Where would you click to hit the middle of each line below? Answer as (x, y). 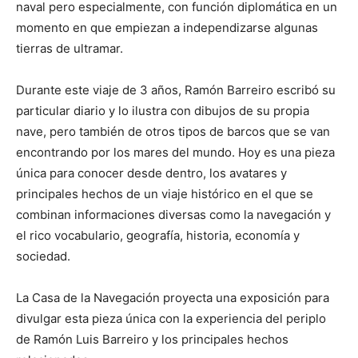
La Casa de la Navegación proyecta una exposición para (173, 297)
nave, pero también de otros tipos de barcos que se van (173, 131)
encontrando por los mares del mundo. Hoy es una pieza (175, 152)
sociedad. (43, 256)
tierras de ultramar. (70, 48)
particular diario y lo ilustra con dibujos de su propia (163, 110)
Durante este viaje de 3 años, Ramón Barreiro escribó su (176, 89)
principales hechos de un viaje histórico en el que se (165, 193)
